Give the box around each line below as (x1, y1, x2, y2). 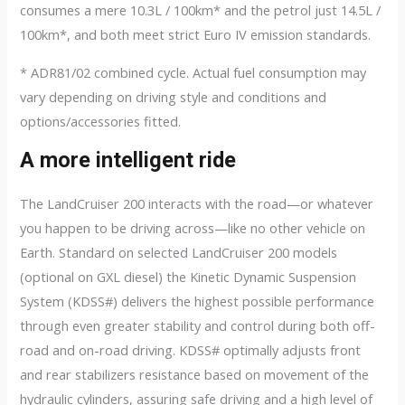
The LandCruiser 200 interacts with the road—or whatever (20, 194, 374, 213)
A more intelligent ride (20, 147, 237, 174)
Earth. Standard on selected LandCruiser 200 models (20, 243, 338, 262)
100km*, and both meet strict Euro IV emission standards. (20, 24, 372, 43)
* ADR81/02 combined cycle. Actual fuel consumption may (20, 62, 367, 81)
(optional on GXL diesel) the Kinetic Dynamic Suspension (20, 268, 357, 287)
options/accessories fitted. (20, 111, 182, 130)
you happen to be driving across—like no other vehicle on (20, 219, 366, 238)
